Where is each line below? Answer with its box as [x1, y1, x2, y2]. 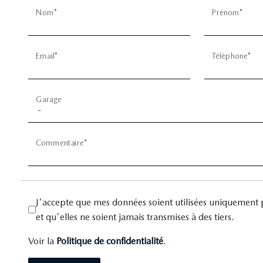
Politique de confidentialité [56, 235, 163, 247]
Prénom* [212, 8, 243, 18]
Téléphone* [212, 51, 252, 61]
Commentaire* [36, 138, 87, 148]
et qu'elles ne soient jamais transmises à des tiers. [35, 211, 234, 222]
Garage [36, 95, 62, 104]
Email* [36, 51, 59, 61]
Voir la [28, 235, 56, 247]
